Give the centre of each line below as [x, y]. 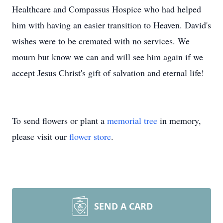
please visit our [41, 136]
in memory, [179, 120]
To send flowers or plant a [59, 120]
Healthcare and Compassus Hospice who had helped [107, 9]
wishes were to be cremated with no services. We [101, 41]
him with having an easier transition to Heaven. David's [111, 25]
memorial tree [132, 120]
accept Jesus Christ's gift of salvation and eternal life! [108, 73]
